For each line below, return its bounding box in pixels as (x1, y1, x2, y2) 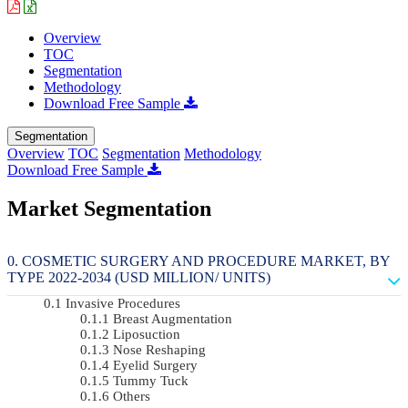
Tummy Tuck (113, 372, 189, 388)
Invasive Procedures (66, 295, 180, 311)
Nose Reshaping (113, 342, 206, 357)
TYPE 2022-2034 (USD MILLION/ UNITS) (7, 269, 270, 285)
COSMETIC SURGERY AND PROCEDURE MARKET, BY (22, 252, 390, 269)
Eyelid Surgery (113, 357, 198, 372)
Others (113, 388, 150, 403)
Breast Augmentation (113, 311, 232, 326)
